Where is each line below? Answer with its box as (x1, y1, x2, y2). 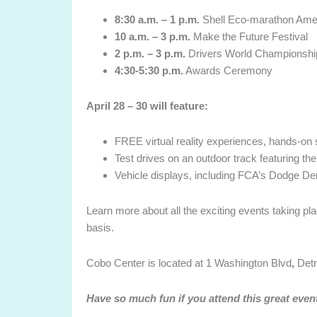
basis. (86, 221, 114, 234)
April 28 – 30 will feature (86, 99, 204, 112)
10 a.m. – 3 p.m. (115, 30, 190, 42)
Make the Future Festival (190, 30, 308, 42)
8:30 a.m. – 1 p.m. (115, 13, 200, 25)
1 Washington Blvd (206, 256, 292, 269)
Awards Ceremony (183, 64, 272, 76)
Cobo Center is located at (86, 256, 203, 269)
